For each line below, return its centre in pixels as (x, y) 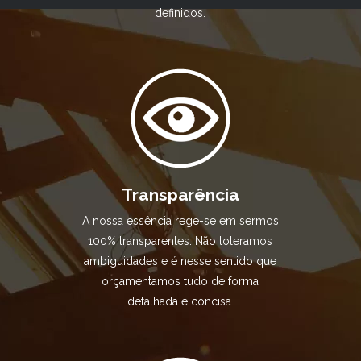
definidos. (180, 12)
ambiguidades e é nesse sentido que (180, 261)
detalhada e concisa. (180, 301)
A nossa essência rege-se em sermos (180, 220)
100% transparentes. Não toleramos (180, 241)
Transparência (180, 194)
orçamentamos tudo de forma (180, 281)
